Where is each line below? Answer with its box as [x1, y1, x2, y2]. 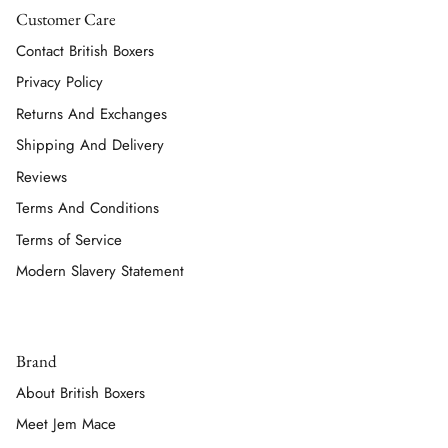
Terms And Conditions [16, 197, 159, 220]
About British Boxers [16, 381, 145, 404]
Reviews [16, 165, 67, 188]
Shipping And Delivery [16, 134, 164, 157]
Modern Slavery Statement [16, 260, 184, 283]
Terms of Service [16, 228, 122, 251]
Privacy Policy [16, 71, 103, 94]
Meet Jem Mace [16, 413, 116, 436]
